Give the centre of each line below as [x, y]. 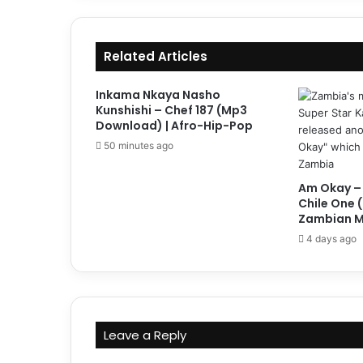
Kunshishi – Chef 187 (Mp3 [171, 111]
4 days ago [331, 239]
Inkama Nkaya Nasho [158, 95]
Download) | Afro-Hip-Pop [174, 126]
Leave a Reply [145, 335]
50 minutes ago [139, 146]
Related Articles [156, 57]
